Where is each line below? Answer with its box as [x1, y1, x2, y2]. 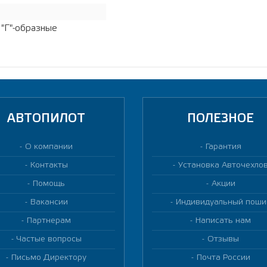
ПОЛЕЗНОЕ [187, 114, 254, 125]
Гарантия [205, 143, 241, 151]
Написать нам [195, 217, 252, 225]
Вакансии [30, 198, 68, 206]
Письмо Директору [11, 254, 87, 262]
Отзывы [207, 235, 240, 243]
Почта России [196, 254, 250, 262]
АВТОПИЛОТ [7, 114, 86, 125]
